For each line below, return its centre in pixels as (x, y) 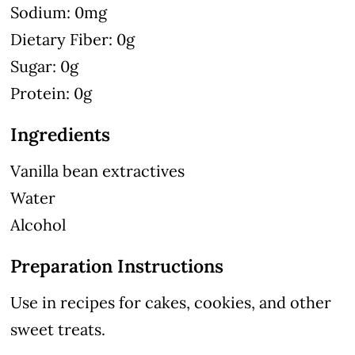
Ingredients (61, 134)
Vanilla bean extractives (98, 170)
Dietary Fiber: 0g (73, 39)
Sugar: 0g (45, 66)
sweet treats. (58, 329)
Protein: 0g (52, 93)
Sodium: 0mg (59, 12)
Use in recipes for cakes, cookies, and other (171, 302)
